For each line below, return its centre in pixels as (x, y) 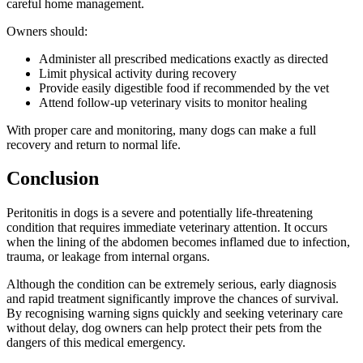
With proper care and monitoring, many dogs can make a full (161, 130)
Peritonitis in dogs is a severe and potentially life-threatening (160, 213)
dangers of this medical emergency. (96, 343)
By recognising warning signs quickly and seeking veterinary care (175, 314)
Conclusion (53, 179)
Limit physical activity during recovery (138, 73)
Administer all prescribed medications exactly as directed (184, 58)
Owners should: (47, 31)
